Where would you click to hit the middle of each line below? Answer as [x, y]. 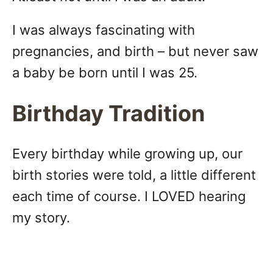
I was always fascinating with [104, 30]
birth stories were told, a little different [134, 175]
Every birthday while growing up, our [127, 154]
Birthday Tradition [108, 114]
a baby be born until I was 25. [105, 73]
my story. [41, 218]
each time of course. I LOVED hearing [129, 197]
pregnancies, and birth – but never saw [135, 51]
